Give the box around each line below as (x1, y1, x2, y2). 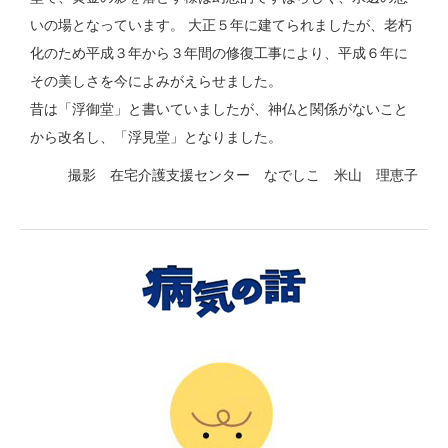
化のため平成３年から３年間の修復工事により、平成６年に (30, 45, 408, 62)
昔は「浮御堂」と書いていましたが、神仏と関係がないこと (30, 101, 408, 118)
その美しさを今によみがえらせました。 (30, 73, 282, 90)
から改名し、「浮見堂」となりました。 (30, 129, 282, 146)
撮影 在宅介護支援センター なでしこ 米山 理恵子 (68, 167, 418, 184)
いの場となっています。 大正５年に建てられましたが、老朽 (30, 17, 412, 34)
